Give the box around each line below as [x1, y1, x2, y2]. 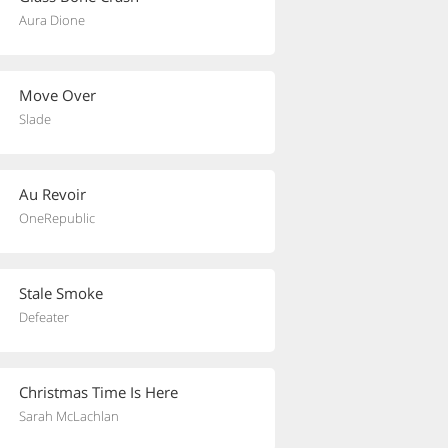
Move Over [19, 85, 96, 105]
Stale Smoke [19, 283, 103, 303]
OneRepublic [19, 209, 95, 227]
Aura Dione [19, 11, 85, 29]
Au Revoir [19, 184, 86, 204]
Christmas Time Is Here [19, 382, 178, 402]
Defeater [19, 308, 69, 326]
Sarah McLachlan [19, 407, 119, 425]
